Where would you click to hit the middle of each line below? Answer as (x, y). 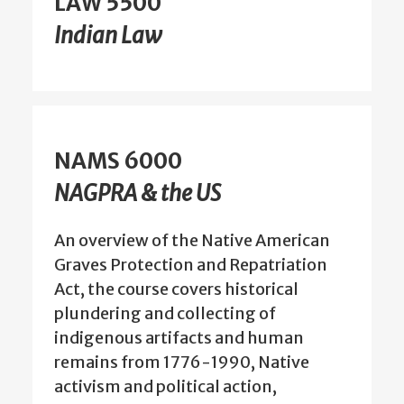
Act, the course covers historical (176, 289)
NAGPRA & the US (138, 194)
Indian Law (108, 35)
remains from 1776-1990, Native (182, 363)
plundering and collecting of (165, 314)
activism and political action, (165, 387)
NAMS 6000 (118, 161)
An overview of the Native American (192, 241)
